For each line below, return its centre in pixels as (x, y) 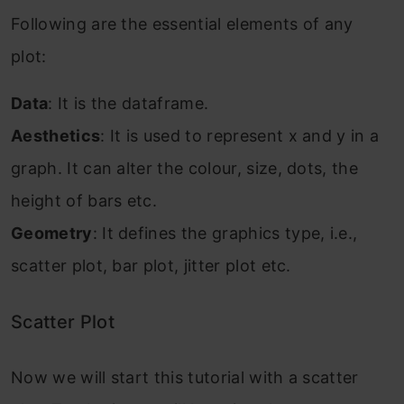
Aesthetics (56, 135)
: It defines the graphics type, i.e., (225, 233)
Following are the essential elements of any (182, 23)
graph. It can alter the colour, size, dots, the (185, 168)
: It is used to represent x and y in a (240, 135)
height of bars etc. (84, 200)
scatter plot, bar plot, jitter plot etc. (151, 265)
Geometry (52, 233)
